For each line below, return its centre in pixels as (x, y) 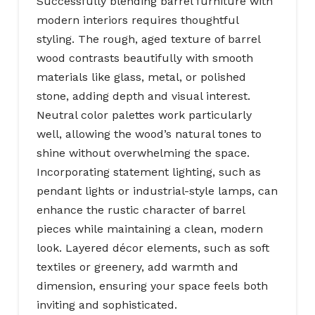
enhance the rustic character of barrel (140, 210)
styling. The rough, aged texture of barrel (148, 39)
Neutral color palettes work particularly (144, 115)
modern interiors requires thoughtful (137, 20)
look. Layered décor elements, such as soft (153, 247)
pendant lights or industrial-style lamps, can (157, 191)
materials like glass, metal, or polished (141, 77)
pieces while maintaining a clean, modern (149, 229)
